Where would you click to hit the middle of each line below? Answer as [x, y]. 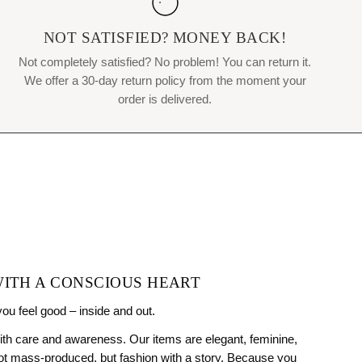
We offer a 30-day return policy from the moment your [165, 80]
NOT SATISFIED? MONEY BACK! [165, 37]
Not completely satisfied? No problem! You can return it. [165, 61]
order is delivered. [165, 99]
